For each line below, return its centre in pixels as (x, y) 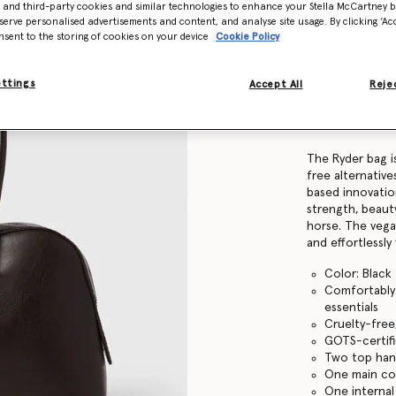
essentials (352, 307)
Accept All (276, 85)
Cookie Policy (247, 37)
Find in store (342, 40)
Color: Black (358, 274)
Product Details (348, 94)
